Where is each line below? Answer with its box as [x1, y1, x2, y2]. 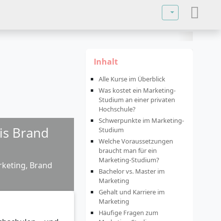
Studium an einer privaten [99, 95, 175, 104]
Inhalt [94, 56, 118, 67]
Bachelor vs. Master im [99, 167, 165, 176]
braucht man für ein [99, 146, 157, 155]
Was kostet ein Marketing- [99, 86, 176, 95]
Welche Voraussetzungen [99, 137, 173, 146]
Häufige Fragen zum [99, 208, 158, 217]
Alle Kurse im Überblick [99, 74, 165, 83]
